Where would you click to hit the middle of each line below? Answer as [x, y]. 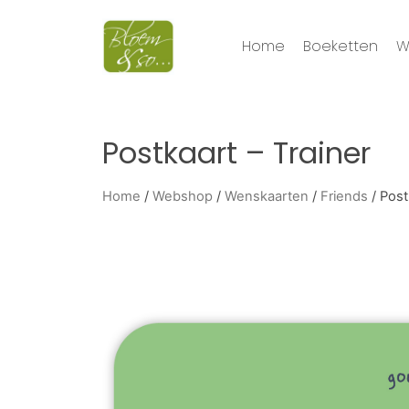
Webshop [183, 197]
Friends [344, 197]
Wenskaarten [267, 197]
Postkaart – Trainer [236, 153]
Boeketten [340, 47]
